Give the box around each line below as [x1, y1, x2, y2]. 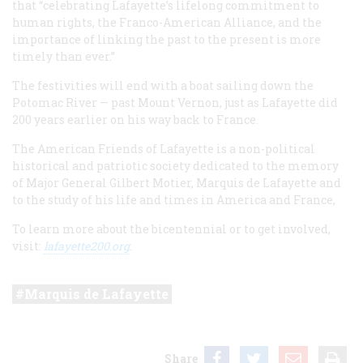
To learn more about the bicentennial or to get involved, [12, 220, 331, 237]
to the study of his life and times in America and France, [12, 191, 335, 207]
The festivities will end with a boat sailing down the [12, 77, 314, 93]
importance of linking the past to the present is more [12, 31, 321, 47]
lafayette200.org [44, 237, 130, 254]
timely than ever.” [12, 48, 115, 64]
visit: [12, 237, 44, 254]
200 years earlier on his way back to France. [12, 111, 258, 127]
